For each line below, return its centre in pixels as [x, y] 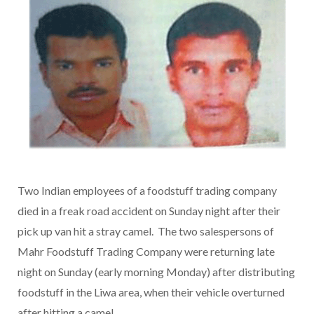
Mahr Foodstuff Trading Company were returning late [146, 252]
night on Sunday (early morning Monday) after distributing [156, 272]
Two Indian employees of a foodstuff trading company [147, 191]
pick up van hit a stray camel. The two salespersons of [146, 231]
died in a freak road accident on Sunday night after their [149, 211]
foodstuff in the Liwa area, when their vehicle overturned [151, 292]
